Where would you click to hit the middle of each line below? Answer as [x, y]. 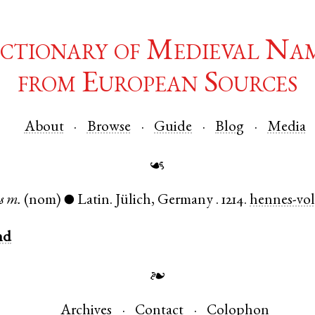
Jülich [134, 201]
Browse [109, 127]
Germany [186, 201]
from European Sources [157, 85]
